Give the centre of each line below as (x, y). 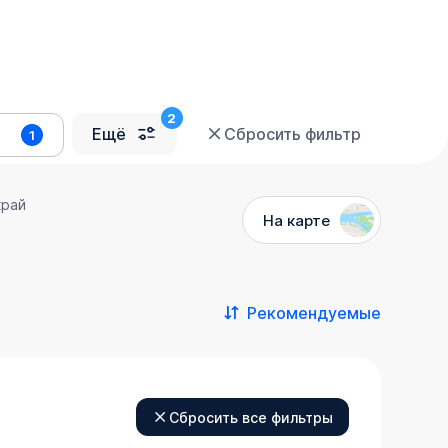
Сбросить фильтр (292, 134)
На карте (296, 220)
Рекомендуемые (313, 313)
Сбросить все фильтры (250, 417)
